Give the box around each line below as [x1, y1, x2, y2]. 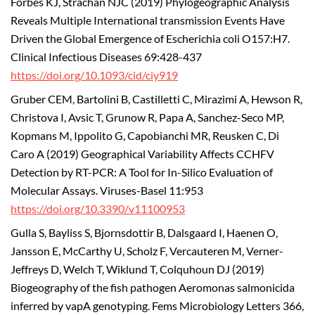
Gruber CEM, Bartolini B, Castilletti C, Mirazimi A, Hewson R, [11, 92, 302, 105]
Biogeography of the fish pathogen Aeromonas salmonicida [11, 281, 295, 294]
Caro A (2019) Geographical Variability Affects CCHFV [11, 147, 274, 160]
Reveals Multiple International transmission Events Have [11, 14, 285, 27]
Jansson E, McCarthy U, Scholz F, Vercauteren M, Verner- [11, 244, 283, 257]
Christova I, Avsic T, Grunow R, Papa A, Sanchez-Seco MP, [11, 110, 284, 124]
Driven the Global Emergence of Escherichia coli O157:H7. [11, 32, 290, 46]
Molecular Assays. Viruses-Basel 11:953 [11, 184, 203, 197]
